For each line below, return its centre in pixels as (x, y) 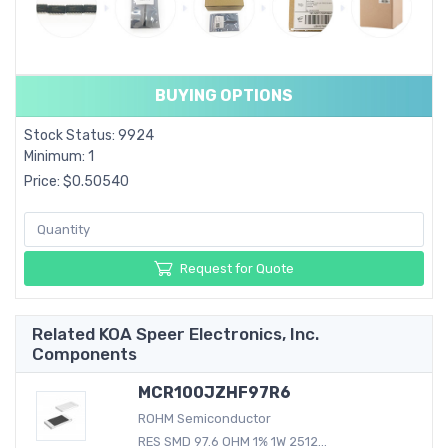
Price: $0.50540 (76, 182)
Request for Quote (237, 268)
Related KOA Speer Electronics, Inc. (175, 333)
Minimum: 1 (59, 157)
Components (84, 353)
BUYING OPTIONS (224, 96)
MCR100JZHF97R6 (214, 392)
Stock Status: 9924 (89, 136)
